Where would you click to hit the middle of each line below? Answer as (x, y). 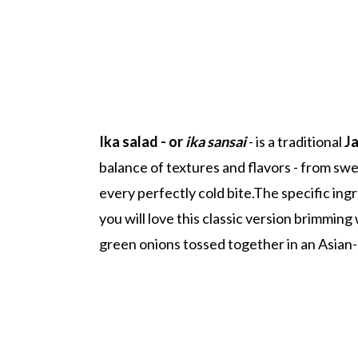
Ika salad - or (142, 141)
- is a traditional (296, 141)
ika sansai (216, 141)
